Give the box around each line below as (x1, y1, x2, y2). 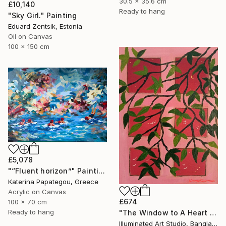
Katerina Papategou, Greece (8, 178, 98, 186)
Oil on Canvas (8, 32, 52, 41)
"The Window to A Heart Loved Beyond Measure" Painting (209, 208, 216, 217)
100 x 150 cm (8, 42, 49, 51)
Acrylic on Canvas (8, 188, 66, 196)
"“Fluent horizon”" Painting (98, 166, 105, 176)
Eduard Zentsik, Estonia (8, 22, 82, 31)
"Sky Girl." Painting (8, 11, 77, 20)
